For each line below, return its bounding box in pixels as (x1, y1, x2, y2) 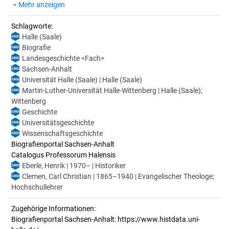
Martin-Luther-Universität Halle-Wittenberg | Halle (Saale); (22, 86, 202, 95)
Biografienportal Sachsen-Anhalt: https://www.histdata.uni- (11, 215, 200, 223)
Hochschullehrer (11, 183, 63, 191)
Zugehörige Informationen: (11, 204, 96, 213)
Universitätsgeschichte (22, 119, 94, 127)
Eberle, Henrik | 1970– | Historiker (22, 162, 126, 170)
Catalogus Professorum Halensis (11, 151, 116, 159)
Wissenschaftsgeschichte (22, 129, 103, 138)
